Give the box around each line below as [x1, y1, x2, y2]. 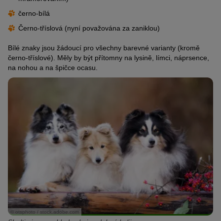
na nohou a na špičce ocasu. [8, 64, 98, 72]
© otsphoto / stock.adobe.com [10, 209, 79, 215]
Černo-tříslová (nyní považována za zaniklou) [18, 24, 160, 33]
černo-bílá [18, 9, 50, 18]
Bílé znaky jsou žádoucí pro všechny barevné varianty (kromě [8, 44, 200, 52]
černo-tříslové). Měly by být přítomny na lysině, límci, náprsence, [8, 54, 209, 62]
